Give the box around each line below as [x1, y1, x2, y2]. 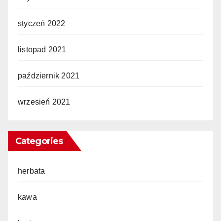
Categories [15, 136, 63, 147]
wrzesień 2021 [18, 98, 71, 107]
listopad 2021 [18, 45, 67, 54]
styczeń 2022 [18, 19, 66, 28]
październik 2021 [18, 72, 80, 80]
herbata [18, 167, 45, 176]
